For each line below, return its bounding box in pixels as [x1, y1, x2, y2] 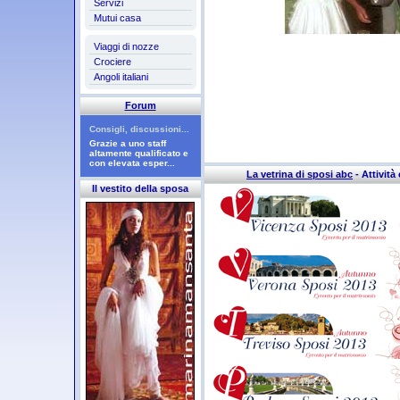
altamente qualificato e [88, 148, 188, 158]
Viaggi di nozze [93, 41, 159, 52]
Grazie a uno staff [88, 138, 166, 148]
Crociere [93, 56, 131, 67]
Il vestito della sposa [92, 183, 188, 194]
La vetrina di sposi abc [246, 169, 353, 179]
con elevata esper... [88, 158, 175, 168]
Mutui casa [93, 12, 141, 23]
